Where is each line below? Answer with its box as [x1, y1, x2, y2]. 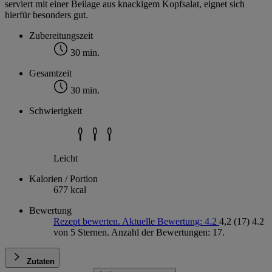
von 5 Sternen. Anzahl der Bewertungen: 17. [53, 227, 225, 238]
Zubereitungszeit [29, 30, 93, 41]
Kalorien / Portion [29, 174, 98, 185]
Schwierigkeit [29, 106, 82, 117]
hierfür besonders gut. [5, 10, 88, 21]
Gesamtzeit [29, 68, 72, 79]
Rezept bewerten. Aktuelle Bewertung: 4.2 [53, 216, 219, 227]
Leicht [53, 153, 78, 164]
